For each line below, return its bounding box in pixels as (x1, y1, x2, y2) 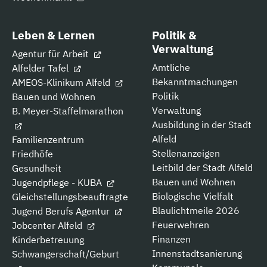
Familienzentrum (12, 133, 84, 146)
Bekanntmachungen (152, 76, 238, 88)
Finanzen (152, 233, 191, 246)
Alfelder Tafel (12, 62, 71, 74)
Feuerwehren (152, 219, 209, 231)
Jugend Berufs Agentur (12, 205, 112, 218)
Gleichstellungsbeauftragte (12, 191, 128, 203)
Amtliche (152, 61, 190, 74)
